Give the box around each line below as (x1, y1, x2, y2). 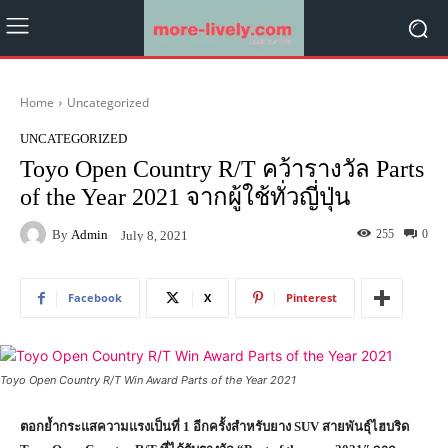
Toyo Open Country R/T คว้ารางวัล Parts (20, 156, 424, 182)
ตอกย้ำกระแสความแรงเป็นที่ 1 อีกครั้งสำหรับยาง (20, 419, 294, 434)
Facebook (68, 290, 122, 305)
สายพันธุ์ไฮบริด (322, 419, 409, 434)
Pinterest (286, 290, 337, 305)
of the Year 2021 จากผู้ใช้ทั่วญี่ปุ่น (20, 184, 350, 210)
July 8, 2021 (121, 227, 188, 243)
